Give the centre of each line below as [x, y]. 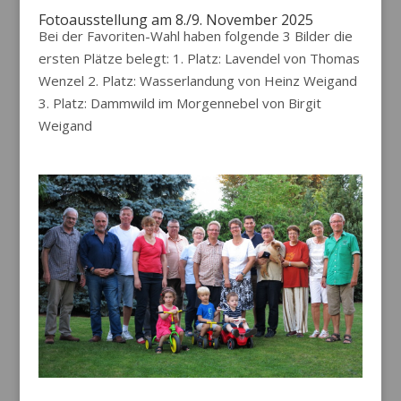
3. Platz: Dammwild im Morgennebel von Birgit [179, 103]
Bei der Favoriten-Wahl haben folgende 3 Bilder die [195, 36]
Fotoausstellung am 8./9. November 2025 [175, 20]
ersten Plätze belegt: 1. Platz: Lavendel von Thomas [199, 59]
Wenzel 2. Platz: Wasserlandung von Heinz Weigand [197, 81]
